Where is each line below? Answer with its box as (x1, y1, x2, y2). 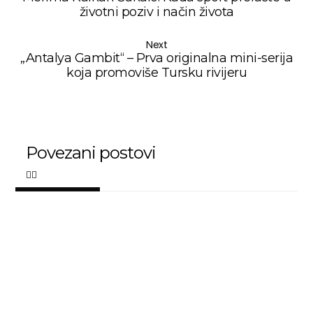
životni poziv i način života (79, 3, 234, 20)
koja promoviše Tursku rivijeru (66, 64, 247, 80)
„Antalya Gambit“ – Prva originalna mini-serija (20, 50, 293, 66)
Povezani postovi (26, 142, 156, 163)
